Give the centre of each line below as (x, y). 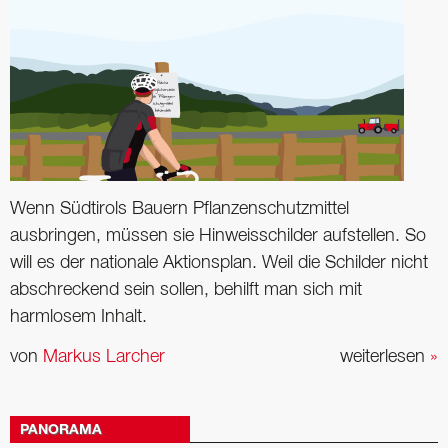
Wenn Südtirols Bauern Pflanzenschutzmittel (179, 209)
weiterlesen (385, 356)
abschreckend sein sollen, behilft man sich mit (186, 290)
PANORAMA (61, 430)
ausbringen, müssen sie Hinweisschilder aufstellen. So (218, 236)
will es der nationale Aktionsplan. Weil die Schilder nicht (219, 263)
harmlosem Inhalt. (78, 317)
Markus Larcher (104, 356)
